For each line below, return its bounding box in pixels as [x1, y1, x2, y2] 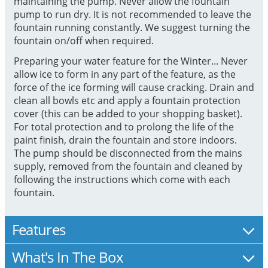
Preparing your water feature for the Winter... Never [13, 54, 248, 68]
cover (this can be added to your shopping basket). [13, 106, 242, 120]
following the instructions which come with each [13, 172, 230, 186]
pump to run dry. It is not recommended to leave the [13, 7, 251, 21]
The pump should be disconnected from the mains [13, 146, 242, 160]
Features [11, 219, 66, 239]
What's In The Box [11, 246, 124, 267]
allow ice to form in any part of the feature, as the [13, 67, 236, 81]
